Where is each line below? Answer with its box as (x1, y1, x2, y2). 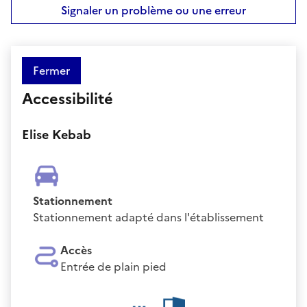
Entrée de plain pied (60, 258, 167, 275)
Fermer (33, 62, 70, 79)
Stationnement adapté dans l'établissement (33, 208, 264, 225)
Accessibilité (22, 87, 113, 110)
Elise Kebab (22, 125, 91, 144)
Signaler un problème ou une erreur (61, 1, 246, 19)
